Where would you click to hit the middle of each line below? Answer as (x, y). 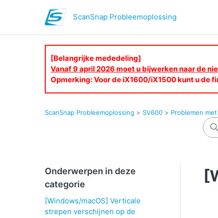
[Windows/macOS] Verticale (93, 201)
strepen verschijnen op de (90, 211)
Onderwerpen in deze (90, 171)
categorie (65, 184)
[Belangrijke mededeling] (96, 58)
